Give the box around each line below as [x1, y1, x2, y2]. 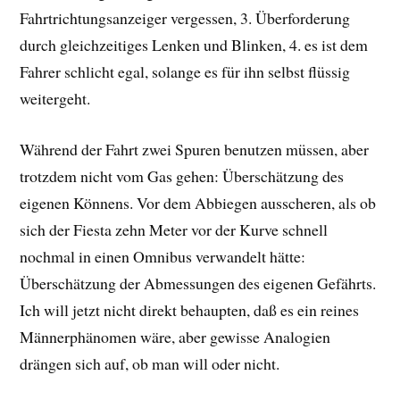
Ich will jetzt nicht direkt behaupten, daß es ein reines [20, 298, 360, 321]
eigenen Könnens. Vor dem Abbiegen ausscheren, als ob [20, 191, 377, 213]
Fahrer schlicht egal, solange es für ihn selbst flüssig [20, 61, 351, 83]
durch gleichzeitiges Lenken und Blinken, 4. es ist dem [20, 34, 369, 56]
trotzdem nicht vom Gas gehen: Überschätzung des [20, 164, 345, 187]
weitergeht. [20, 87, 91, 110]
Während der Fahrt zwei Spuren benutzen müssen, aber [20, 137, 370, 160]
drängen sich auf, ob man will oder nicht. [20, 352, 280, 374]
